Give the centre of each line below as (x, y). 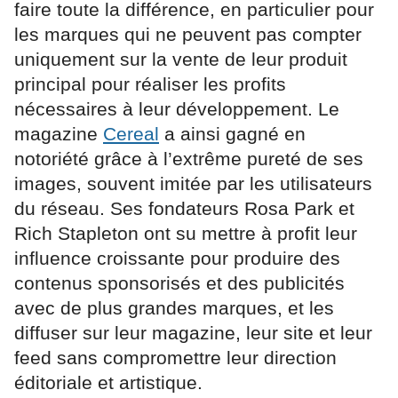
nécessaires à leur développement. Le (177, 109)
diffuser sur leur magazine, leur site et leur (193, 333)
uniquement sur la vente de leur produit (181, 60)
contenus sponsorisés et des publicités (179, 283)
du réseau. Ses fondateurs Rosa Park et (184, 209)
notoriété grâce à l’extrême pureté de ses (189, 159)
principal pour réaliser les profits (150, 84)
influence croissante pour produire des (177, 259)
